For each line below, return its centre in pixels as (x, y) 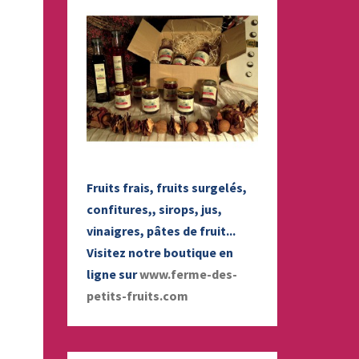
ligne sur (113, 274)
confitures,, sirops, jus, (154, 209)
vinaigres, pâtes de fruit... (161, 231)
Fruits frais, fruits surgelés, (166, 188)
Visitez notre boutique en (159, 252)
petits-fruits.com (137, 296)
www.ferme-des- (188, 274)
